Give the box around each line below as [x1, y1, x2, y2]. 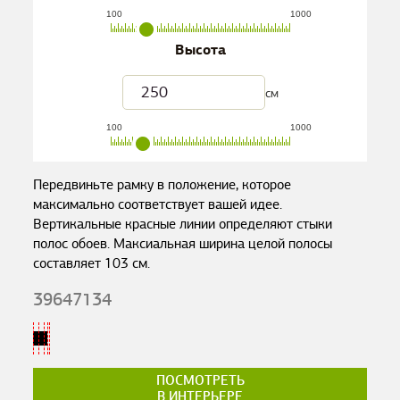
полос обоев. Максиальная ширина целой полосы [33, 235, 333, 253]
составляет [33, 254, 105, 272]
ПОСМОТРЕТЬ [155, 372, 245, 388]
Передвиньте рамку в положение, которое [33, 176, 292, 194]
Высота [174, 40, 226, 60]
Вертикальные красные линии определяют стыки [33, 215, 333, 233]
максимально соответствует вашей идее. [33, 196, 283, 213]
